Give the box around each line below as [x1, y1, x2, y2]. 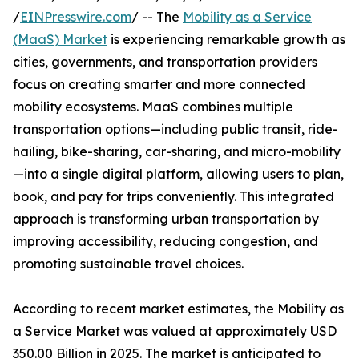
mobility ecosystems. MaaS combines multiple [13, 99, 293, 115]
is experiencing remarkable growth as [107, 31, 345, 48]
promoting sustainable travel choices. [13, 256, 244, 272]
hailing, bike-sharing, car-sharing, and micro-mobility [13, 143, 341, 160]
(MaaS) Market [13, 31, 107, 48]
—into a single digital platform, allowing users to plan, [13, 166, 344, 183]
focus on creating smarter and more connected [13, 76, 305, 93]
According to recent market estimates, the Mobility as [13, 301, 344, 317]
